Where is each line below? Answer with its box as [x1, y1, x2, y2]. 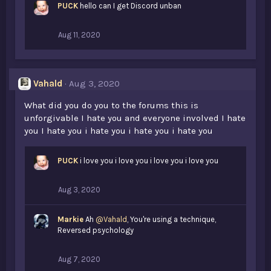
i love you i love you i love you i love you [80, 156, 218, 165]
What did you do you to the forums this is [24, 100, 198, 111]
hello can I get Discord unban [80, 1, 181, 10]
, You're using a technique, [127, 215, 216, 224]
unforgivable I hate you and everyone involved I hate [24, 113, 246, 123]
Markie [57, 215, 83, 224]
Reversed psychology [57, 226, 134, 235]
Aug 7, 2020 [58, 255, 100, 264]
